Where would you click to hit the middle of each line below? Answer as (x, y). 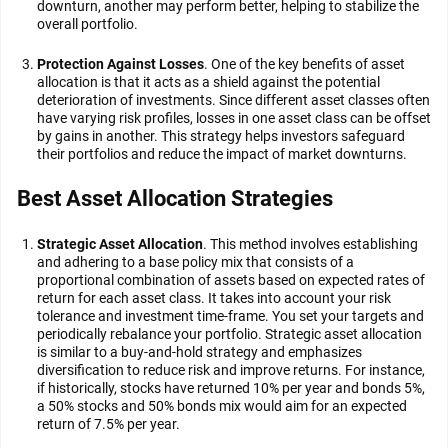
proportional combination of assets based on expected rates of (231, 280)
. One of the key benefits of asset (304, 64)
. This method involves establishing (310, 244)
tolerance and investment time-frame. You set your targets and (230, 316)
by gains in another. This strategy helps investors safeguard (221, 136)
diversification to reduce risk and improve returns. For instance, (231, 370)
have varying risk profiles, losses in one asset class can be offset (234, 118)
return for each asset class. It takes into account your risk (214, 298)
